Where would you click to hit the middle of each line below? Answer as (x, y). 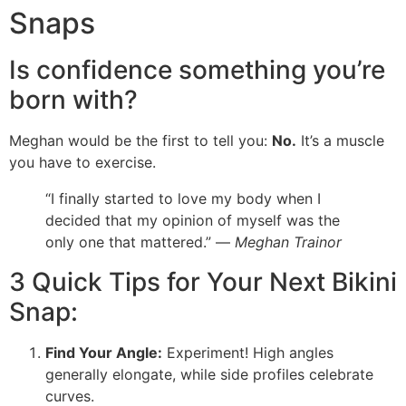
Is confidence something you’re (197, 69)
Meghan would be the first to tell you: (140, 140)
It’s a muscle (340, 140)
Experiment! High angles (248, 352)
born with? (73, 99)
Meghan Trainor (288, 242)
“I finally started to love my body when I (183, 198)
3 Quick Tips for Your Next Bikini (203, 281)
